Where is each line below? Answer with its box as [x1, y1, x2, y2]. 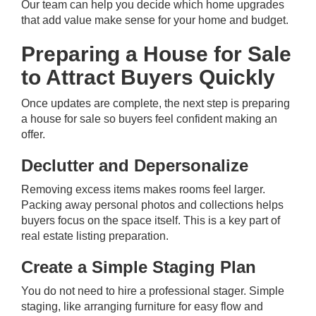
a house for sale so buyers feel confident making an [21, 113, 277, 125]
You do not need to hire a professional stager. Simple [21, 285, 284, 297]
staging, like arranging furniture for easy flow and [21, 300, 263, 312]
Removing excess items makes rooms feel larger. [21, 183, 265, 195]
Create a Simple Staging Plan [21, 257, 256, 276]
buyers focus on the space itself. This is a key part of [21, 214, 280, 226]
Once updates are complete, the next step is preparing [21, 97, 290, 109]
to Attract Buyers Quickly [21, 66, 275, 89]
